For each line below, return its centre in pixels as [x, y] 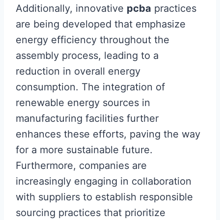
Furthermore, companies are [81, 165]
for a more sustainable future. [84, 150]
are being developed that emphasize [101, 24]
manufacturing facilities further [87, 118]
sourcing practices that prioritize [91, 213]
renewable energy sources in [83, 103]
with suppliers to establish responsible [104, 197]
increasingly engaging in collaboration [104, 181]
